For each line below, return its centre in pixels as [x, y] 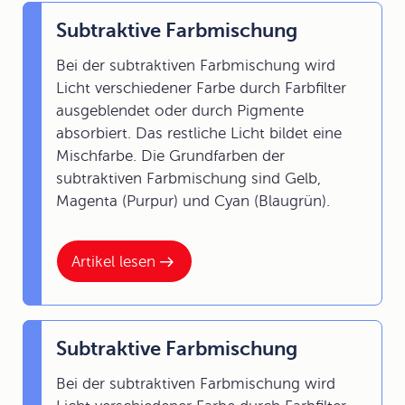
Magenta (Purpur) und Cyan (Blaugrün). [193, 201]
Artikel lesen [113, 261]
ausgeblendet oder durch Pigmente [180, 111]
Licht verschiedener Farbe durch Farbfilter [201, 88]
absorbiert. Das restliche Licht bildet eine [199, 133]
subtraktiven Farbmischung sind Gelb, [188, 179]
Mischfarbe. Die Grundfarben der [170, 156]
